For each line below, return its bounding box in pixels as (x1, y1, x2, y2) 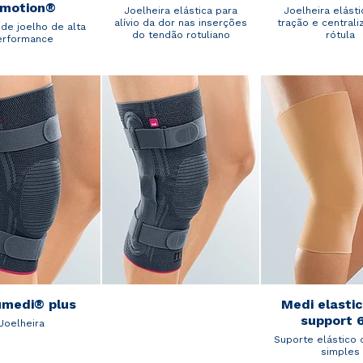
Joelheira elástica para (124, 4, 237, 16)
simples (320, 346, 360, 358)
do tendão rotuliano (131, 28, 230, 41)
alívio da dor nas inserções (114, 16, 247, 28)
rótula (325, 28, 355, 41)
